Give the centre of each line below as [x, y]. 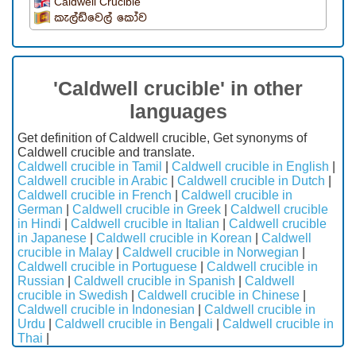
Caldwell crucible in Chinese [219, 296]
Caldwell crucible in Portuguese [107, 267]
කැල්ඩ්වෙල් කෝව [101, 18]
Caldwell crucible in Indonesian [106, 310]
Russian [41, 281]
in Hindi [39, 224]
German [40, 210]
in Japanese [52, 238]
